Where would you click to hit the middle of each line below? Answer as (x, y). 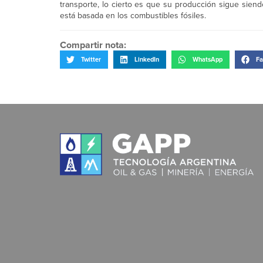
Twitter (91, 60)
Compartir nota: (93, 45)
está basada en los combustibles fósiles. (133, 16)
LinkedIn (147, 60)
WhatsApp (208, 60)
